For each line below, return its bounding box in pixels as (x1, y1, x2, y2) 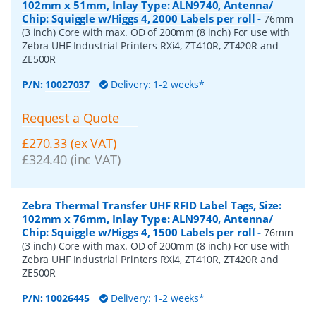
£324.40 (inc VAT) (22, 151, 121, 169)
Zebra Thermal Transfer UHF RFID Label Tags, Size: (22, 198, 282, 213)
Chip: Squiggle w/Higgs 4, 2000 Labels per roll (22, 11, 255, 25)
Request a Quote (22, 109, 119, 126)
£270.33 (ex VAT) (22, 135, 116, 152)
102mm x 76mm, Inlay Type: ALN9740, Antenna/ (22, 212, 273, 226)
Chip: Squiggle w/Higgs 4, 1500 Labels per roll (22, 225, 255, 240)
